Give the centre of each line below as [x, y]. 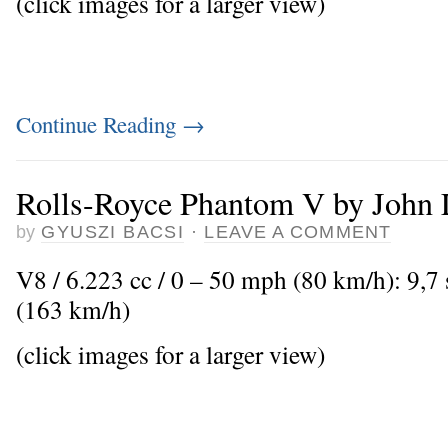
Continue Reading [99, 124]
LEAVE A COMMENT [297, 231]
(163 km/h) [73, 309]
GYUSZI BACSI [113, 231]
